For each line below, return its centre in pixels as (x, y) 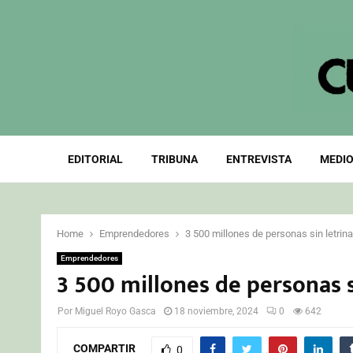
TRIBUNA (174, 159)
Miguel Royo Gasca (115, 311)
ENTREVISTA (258, 159)
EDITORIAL (95, 159)
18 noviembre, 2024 (216, 311)
